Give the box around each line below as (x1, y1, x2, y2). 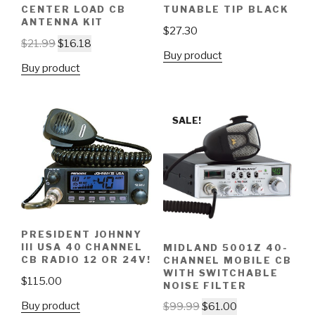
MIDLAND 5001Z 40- (162, 241, 288, 253)
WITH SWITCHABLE (162, 266, 279, 278)
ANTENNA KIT (21, 16, 104, 28)
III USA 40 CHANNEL (21, 241, 143, 252)
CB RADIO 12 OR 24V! (21, 254, 152, 265)
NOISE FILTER (162, 279, 247, 291)
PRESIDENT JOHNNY (21, 229, 143, 240)
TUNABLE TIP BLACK (162, 4, 289, 15)
